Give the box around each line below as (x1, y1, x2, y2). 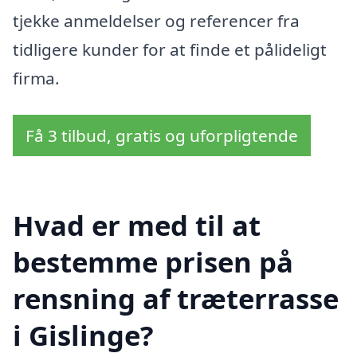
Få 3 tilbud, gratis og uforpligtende (25, 124, 298, 147)
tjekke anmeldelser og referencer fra (13, 9, 300, 32)
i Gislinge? (13, 316, 154, 355)
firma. (13, 66, 60, 89)
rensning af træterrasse (13, 280, 339, 318)
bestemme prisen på (13, 243, 293, 281)
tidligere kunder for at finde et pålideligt (13, 37, 327, 61)
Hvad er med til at (13, 206, 261, 245)
